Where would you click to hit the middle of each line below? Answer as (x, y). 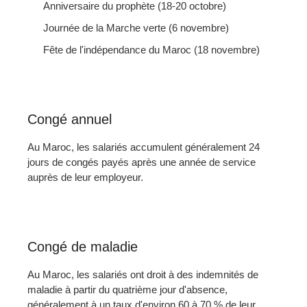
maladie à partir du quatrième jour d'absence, (127, 290)
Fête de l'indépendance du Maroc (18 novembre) (151, 50)
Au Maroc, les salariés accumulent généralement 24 (144, 147)
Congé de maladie (83, 247)
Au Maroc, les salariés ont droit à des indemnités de (143, 275)
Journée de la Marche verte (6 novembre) (136, 28)
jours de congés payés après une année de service (142, 162)
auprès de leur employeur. (85, 177)
